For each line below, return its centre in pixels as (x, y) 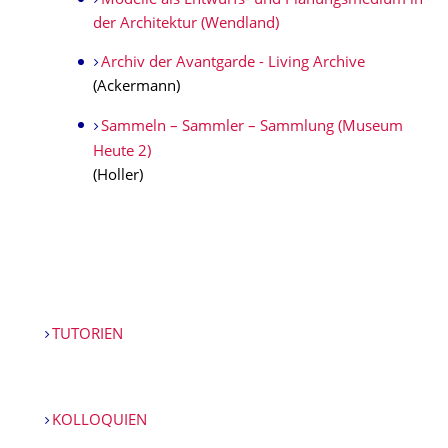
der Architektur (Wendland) (186, 24)
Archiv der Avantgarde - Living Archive (232, 63)
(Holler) (118, 176)
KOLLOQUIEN (99, 421)
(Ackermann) (136, 87)
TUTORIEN (87, 335)
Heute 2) (122, 152)
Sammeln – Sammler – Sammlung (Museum (251, 127)
